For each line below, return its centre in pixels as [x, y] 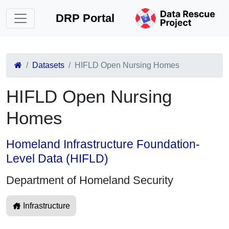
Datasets [48, 65]
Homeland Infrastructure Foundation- [103, 144]
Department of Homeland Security [90, 180]
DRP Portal [85, 18]
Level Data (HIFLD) [57, 158]
